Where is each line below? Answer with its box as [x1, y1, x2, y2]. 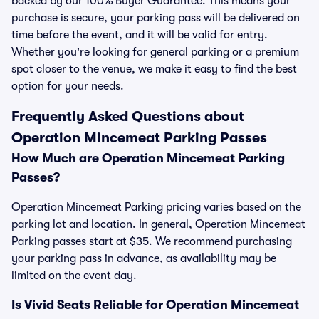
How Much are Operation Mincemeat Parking [11, 151, 285, 165]
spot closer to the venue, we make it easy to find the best [11, 63, 297, 75]
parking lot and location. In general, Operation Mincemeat [11, 218, 305, 231]
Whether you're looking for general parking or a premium [11, 46, 299, 58]
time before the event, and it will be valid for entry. [11, 28, 268, 41]
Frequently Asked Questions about [11, 108, 244, 125]
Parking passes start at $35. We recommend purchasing [11, 235, 292, 248]
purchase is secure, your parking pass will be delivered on [11, 11, 300, 24]
